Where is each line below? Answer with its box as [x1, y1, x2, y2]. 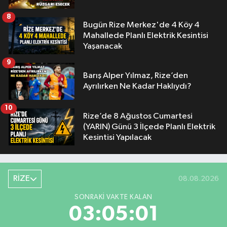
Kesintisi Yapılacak [83, 133, 152, 142]
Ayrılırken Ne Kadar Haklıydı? [83, 82, 192, 91]
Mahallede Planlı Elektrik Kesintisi [83, 31, 208, 40]
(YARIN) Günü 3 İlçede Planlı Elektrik [83, 122, 133, 131]
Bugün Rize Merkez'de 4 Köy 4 [83, 20, 200, 29]
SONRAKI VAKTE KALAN [74, 193, 153, 201]
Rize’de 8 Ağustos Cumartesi [83, 111, 193, 121]
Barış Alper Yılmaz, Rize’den [83, 71, 188, 81]
